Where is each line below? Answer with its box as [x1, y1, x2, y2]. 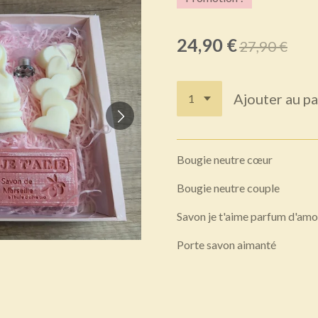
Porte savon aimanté [177, 237, 278, 251]
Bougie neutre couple [177, 180, 282, 194]
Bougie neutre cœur [177, 152, 273, 166]
